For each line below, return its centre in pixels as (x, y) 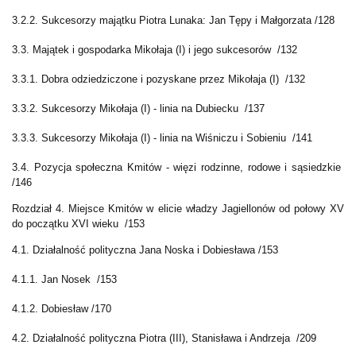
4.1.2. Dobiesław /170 (62, 309)
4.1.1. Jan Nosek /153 (64, 280)
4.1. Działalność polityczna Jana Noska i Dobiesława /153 (145, 250)
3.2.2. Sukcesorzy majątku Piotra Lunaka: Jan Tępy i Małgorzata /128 (173, 21)
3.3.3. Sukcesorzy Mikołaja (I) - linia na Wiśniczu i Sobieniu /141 (162, 138)
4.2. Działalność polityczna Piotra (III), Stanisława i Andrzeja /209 (164, 339)
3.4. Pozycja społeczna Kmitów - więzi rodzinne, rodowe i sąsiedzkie (178, 168)
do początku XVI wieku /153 (78, 224)
